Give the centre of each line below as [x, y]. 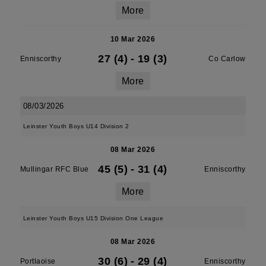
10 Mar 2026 [133, 39]
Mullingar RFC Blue [54, 169]
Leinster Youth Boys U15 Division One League [93, 218]
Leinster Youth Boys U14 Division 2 [76, 126]
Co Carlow [227, 59]
